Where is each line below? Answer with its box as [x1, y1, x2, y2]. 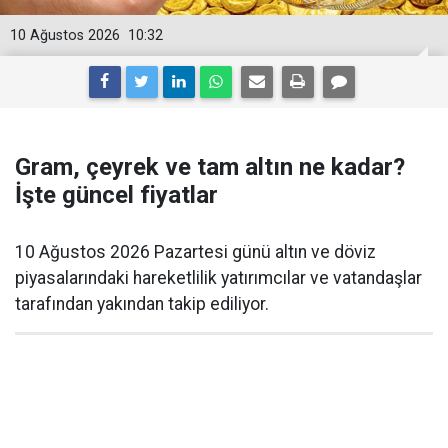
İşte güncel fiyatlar [15, 181, 218, 210]
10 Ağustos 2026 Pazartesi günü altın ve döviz [15, 242, 376, 263]
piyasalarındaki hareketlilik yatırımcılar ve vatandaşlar [15, 268, 422, 289]
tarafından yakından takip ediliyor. [15, 294, 269, 315]
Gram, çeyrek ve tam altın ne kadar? [15, 153, 405, 182]
